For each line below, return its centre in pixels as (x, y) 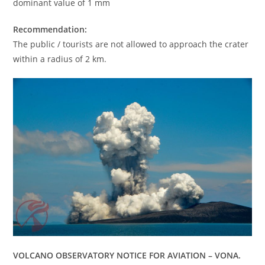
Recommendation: (50, 30)
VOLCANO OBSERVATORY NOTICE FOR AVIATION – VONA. (127, 256)
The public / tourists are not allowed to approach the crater (131, 44)
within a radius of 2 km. (60, 59)
